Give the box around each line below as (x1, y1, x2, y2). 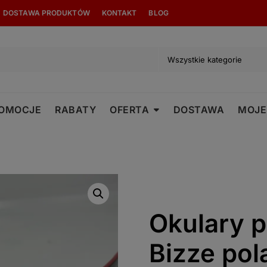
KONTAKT (101, 8, 137, 17)
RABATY (55, 104, 96, 116)
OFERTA (110, 104, 149, 116)
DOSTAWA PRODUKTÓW (3, 8, 90, 17)
